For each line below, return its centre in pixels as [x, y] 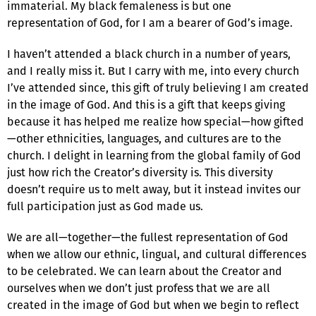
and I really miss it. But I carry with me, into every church [153, 71]
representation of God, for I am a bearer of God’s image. [150, 23]
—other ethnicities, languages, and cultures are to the [144, 138]
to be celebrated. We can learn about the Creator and [145, 271]
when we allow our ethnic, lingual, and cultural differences [157, 254]
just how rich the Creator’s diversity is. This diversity [140, 172]
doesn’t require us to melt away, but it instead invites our [154, 189]
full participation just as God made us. [105, 206]
